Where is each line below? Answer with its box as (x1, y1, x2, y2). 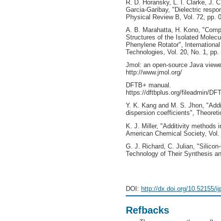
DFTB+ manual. (125, 81, 171, 89)
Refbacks (125, 204, 169, 216)
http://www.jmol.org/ (125, 69, 182, 76)
